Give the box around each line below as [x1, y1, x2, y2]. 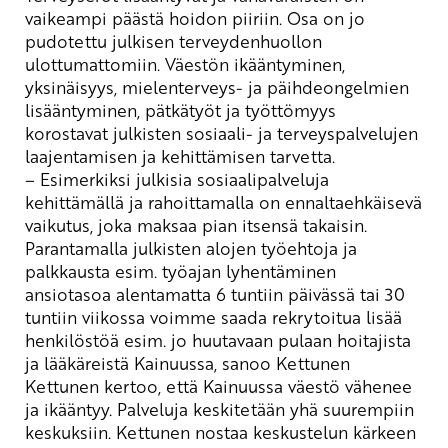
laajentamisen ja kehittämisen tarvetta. [25, 143, 335, 168]
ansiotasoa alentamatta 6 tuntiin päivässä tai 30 [25, 281, 405, 306]
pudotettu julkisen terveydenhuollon [25, 28, 322, 53]
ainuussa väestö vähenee [214, 373, 412, 398]
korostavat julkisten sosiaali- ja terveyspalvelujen [25, 120, 418, 145]
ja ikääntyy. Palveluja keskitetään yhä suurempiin [25, 396, 414, 421]
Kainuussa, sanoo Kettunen [134, 350, 350, 375]
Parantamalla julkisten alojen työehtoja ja [25, 235, 357, 260]
